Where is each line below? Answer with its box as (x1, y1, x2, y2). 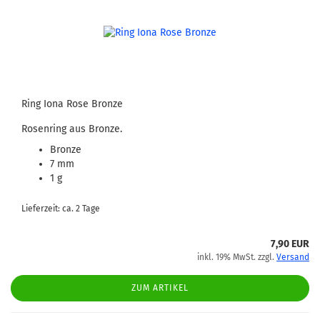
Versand (276, 252, 309, 262)
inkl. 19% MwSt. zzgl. (197, 252, 276, 262)
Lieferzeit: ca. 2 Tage (21, 204, 100, 214)
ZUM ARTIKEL (131, 283, 189, 293)
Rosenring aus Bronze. (21, 123, 122, 135)
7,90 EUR (271, 238, 309, 250)
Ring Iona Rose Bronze (21, 98, 123, 110)
